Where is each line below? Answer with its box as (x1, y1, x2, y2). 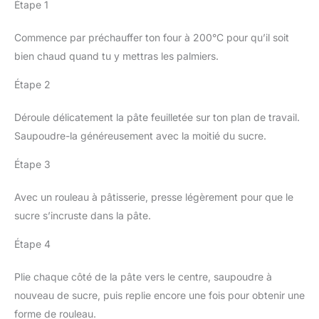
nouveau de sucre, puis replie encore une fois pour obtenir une (14, 289, 305, 302)
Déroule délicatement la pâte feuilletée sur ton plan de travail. (14, 111, 300, 124)
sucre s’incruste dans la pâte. (14, 209, 151, 222)
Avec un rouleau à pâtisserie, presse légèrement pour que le (14, 191, 293, 204)
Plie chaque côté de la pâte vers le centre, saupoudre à (14, 271, 272, 283)
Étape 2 (14, 78, 51, 91)
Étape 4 (14, 238, 51, 251)
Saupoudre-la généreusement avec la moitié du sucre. (14, 130, 266, 142)
